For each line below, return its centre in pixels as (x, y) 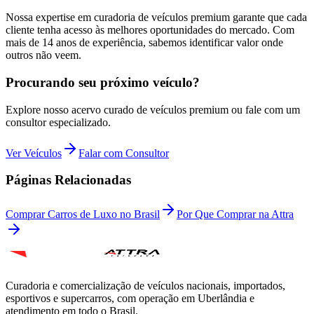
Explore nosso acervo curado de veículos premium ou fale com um (153, 109)
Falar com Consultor (124, 153)
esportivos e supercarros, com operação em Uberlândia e (130, 299)
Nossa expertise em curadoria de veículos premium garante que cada (156, 18)
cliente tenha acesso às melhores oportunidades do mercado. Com (150, 30)
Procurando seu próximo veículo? (103, 83)
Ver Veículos (34, 153)
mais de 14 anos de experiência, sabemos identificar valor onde (144, 43)
